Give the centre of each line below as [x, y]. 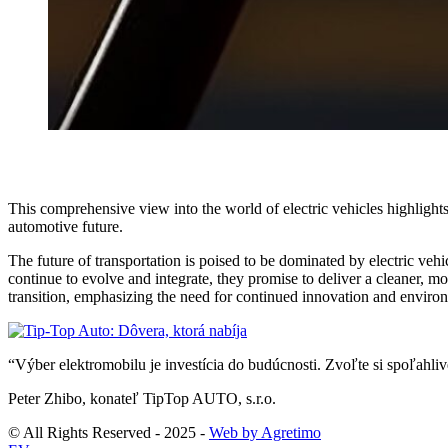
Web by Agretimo [265, 433]
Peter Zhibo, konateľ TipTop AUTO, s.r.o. [142, 399]
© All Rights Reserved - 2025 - [108, 433]
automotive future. [65, 227]
